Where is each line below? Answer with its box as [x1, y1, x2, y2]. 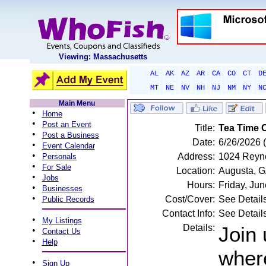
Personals [42, 152, 77, 161]
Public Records [42, 195, 94, 204]
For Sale [42, 163, 71, 172]
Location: [176, 166, 215, 176]
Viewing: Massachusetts [59, 52, 147, 61]
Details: [182, 223, 215, 233]
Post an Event [42, 120, 91, 129]
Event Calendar [42, 141, 95, 150]
